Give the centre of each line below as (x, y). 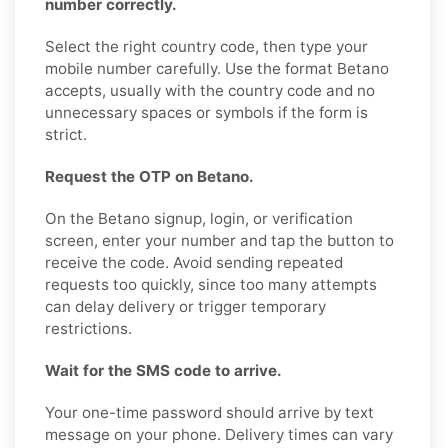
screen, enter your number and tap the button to (219, 240)
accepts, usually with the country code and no (210, 90)
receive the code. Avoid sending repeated (194, 262)
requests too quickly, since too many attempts (211, 284)
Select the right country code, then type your (206, 46)
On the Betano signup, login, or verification (199, 218)
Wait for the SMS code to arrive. (163, 370)
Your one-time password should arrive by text (209, 412)
